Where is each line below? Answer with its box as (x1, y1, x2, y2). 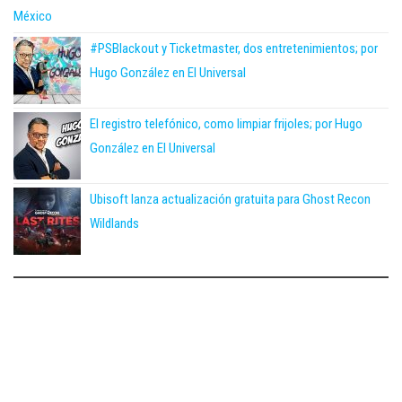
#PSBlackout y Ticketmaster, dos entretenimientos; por (90, 40, 378, 57)
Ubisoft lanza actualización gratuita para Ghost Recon (90, 191, 371, 208)
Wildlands (90, 215, 139, 232)
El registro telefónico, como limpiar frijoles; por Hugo (90, 116, 363, 133)
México (13, 8, 52, 25)
